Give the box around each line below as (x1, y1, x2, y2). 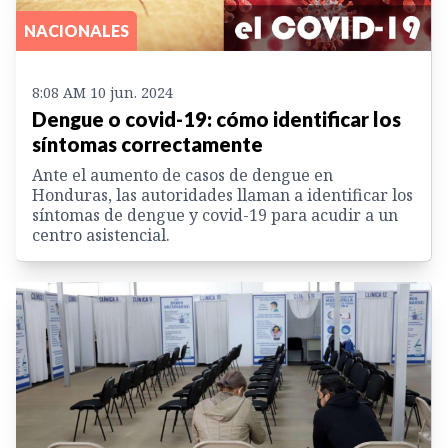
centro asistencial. (32, 223, 170, 246)
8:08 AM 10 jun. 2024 (32, 82, 173, 102)
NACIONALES (24, 20, 129, 40)
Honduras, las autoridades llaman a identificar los (32, 183, 413, 206)
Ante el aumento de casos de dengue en (32, 163, 333, 186)
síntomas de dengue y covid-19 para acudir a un (32, 203, 398, 226)
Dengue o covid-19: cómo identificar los (32, 106, 401, 131)
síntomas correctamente (32, 131, 263, 156)
